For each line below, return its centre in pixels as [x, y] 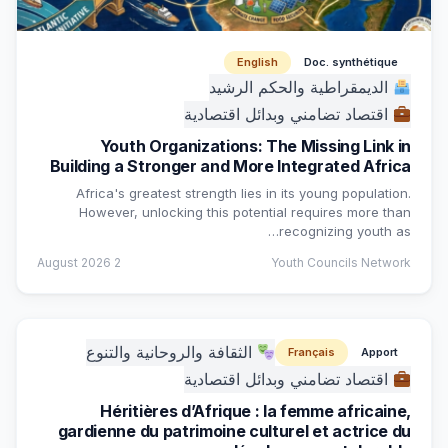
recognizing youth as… [345, 231]
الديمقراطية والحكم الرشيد [300, 87]
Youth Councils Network [341, 262]
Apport [379, 352]
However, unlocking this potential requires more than [245, 212]
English [257, 62]
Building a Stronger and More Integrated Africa [230, 166]
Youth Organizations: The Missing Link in [255, 146]
